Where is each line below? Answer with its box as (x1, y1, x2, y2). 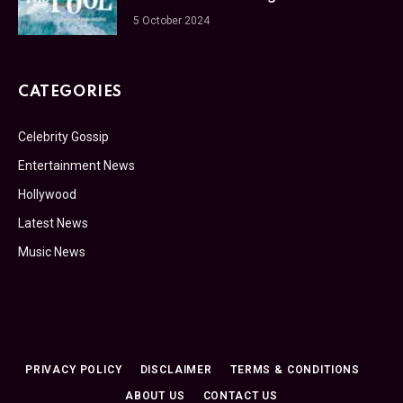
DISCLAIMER (139, 363, 213, 376)
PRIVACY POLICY (24, 363, 122, 376)
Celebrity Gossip (18, 129, 109, 144)
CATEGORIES (18, 84, 122, 100)
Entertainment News (18, 157, 135, 173)
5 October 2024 (133, 13, 210, 27)
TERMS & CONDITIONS (230, 363, 361, 376)
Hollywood (18, 186, 76, 201)
